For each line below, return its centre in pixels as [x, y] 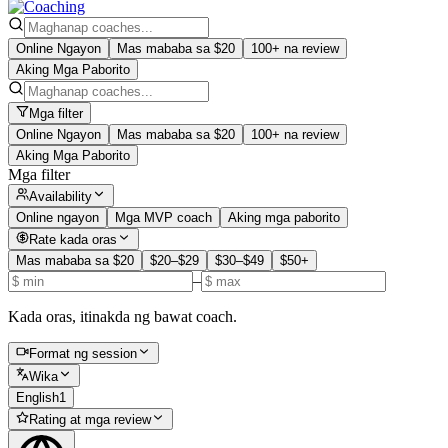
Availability [61, 196]
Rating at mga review [90, 420]
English [37, 397]
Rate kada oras [73, 240]
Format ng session [83, 354]
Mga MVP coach [163, 217]
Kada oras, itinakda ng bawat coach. [122, 317]
